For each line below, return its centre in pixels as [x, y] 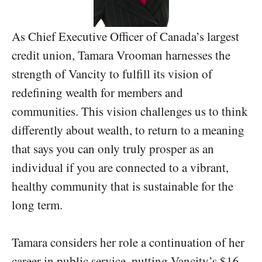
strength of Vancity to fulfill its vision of [112, 74]
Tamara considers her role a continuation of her [128, 242]
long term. [37, 205]
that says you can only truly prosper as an [113, 149]
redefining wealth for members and [97, 93]
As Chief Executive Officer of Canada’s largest [125, 37]
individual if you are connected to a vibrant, [120, 168]
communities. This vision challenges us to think [130, 111]
